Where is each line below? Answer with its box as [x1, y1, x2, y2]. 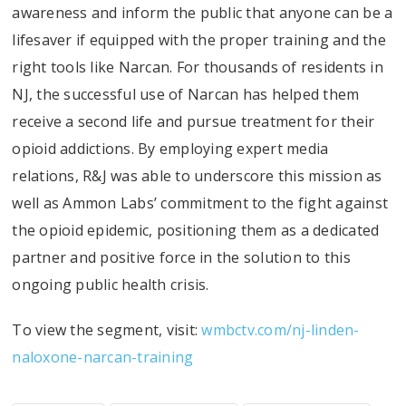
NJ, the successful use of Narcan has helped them [12, 83, 360, 104]
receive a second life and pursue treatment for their [12, 111, 375, 131]
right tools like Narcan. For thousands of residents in [12, 56, 383, 77]
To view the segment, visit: [12, 320, 202, 341]
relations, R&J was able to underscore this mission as [12, 165, 382, 186]
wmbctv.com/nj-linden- [201, 320, 360, 341]
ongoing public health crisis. [12, 274, 209, 295]
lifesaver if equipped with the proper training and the [12, 29, 386, 50]
